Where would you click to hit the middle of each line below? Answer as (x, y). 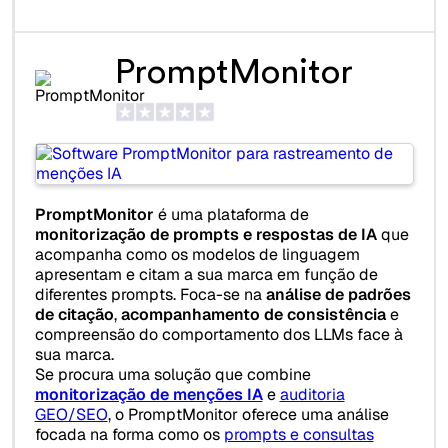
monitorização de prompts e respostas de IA (205, 235)
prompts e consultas (298, 435)
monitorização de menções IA (148, 395)
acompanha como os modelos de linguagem (197, 255)
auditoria (312, 395)
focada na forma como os (129, 435)
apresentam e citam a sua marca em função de (206, 275)
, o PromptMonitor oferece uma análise (248, 415)
